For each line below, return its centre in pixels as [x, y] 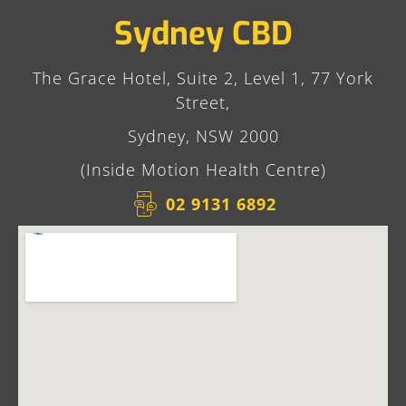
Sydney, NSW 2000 [203, 136]
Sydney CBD [203, 34]
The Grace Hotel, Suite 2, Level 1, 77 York [203, 78]
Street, [203, 103]
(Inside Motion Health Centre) [203, 170]
